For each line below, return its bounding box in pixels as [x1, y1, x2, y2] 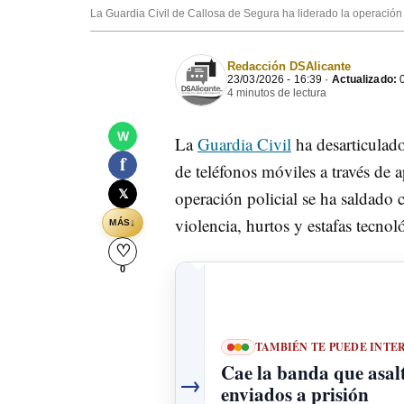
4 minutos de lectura [227, 86, 326, 99]
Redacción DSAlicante [227, 59, 351, 73]
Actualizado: [331, 72, 397, 86]
